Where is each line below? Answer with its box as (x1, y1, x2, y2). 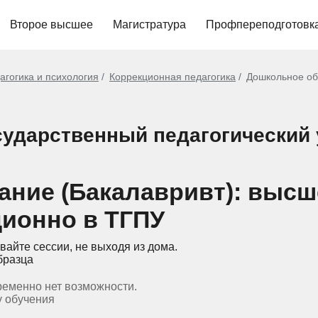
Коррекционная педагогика (109, 71, 236, 82)
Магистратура (113, 18, 186, 31)
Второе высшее (10, 18, 93, 31)
